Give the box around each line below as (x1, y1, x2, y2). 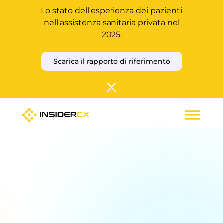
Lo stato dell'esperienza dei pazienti (41, 6, 182, 15)
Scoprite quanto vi (16, 147, 207, 172)
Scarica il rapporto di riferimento (53, 57, 170, 66)
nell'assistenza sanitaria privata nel (43, 18, 180, 27)
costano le (58, 172, 165, 197)
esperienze (55, 197, 168, 222)
